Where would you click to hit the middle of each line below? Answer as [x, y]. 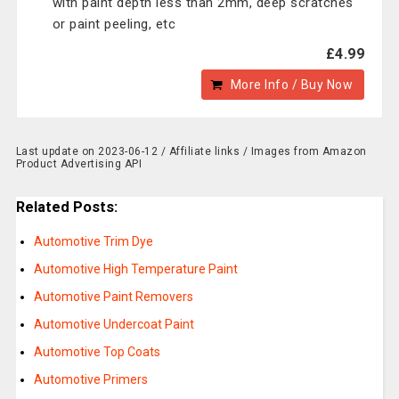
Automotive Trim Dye [93, 242]
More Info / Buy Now [292, 85]
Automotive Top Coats [97, 352]
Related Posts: [66, 207]
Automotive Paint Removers [113, 297]
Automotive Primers [90, 380]
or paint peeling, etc [114, 24]
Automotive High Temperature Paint [135, 269]
